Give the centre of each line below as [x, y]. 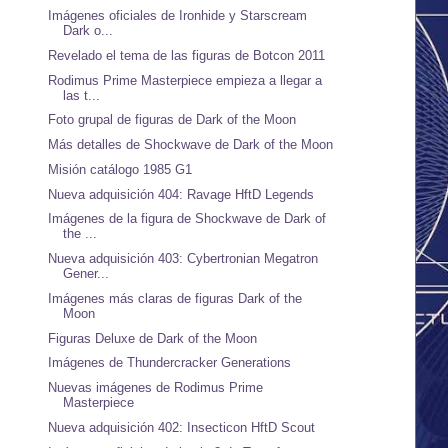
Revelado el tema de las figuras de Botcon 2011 [187, 55]
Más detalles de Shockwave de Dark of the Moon [191, 145]
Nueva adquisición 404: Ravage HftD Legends [181, 194]
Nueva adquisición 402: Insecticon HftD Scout [182, 427]
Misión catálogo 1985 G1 [120, 169]
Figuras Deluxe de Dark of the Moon [153, 338]
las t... [82, 95]
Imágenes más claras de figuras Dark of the [175, 298]
